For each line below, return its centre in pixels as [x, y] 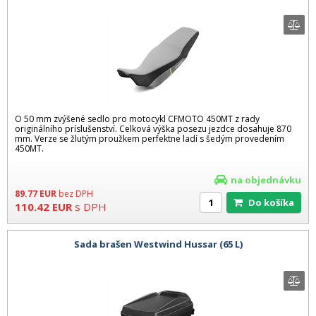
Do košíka [275, 203]
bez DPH [76, 194]
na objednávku [266, 180]
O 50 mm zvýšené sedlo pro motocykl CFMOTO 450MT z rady [137, 119]
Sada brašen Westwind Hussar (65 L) [158, 244]
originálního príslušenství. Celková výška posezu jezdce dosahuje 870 [153, 129]
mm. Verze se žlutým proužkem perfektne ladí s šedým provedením [150, 139]
